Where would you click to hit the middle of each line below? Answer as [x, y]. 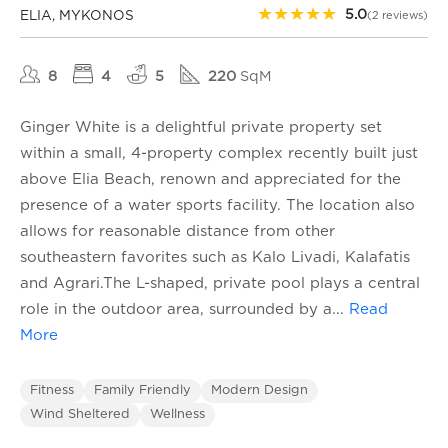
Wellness [177, 415]
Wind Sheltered [80, 415]
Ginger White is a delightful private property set [201, 128]
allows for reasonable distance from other [177, 232]
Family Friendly [142, 391]
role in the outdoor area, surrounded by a [176, 310]
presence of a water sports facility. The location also [217, 206]
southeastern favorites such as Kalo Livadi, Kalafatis [215, 258]
